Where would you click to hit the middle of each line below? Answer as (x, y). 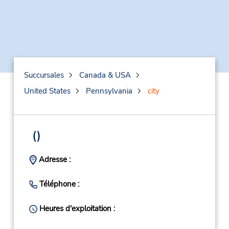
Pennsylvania (109, 91)
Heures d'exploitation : (76, 209)
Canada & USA (105, 75)
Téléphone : (58, 184)
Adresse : (53, 159)
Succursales (44, 75)
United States (47, 91)
